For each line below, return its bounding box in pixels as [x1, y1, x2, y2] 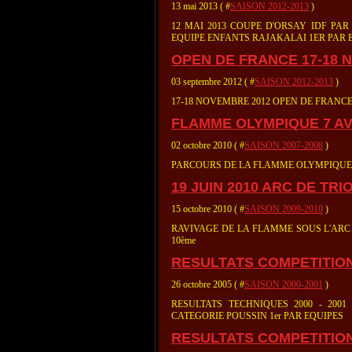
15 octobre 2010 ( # [171, 203, 244, 214]
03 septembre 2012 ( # [171, 76, 255, 87]
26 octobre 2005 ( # [171, 279, 244, 290]
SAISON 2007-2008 [244, 140, 323, 151]
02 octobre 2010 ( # [171, 140, 244, 151]
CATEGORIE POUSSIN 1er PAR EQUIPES [171, 310, 343, 321]
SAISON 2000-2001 [244, 279, 323, 290]
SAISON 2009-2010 [244, 203, 323, 214]
